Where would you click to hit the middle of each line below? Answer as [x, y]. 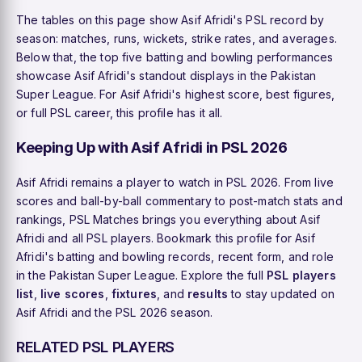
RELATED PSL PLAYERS [96, 346]
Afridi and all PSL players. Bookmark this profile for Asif [166, 238]
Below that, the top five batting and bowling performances [175, 57]
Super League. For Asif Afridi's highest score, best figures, [175, 94]
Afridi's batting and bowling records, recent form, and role [175, 256]
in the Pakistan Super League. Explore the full [142, 275]
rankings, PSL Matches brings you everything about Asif [168, 219]
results [208, 293]
